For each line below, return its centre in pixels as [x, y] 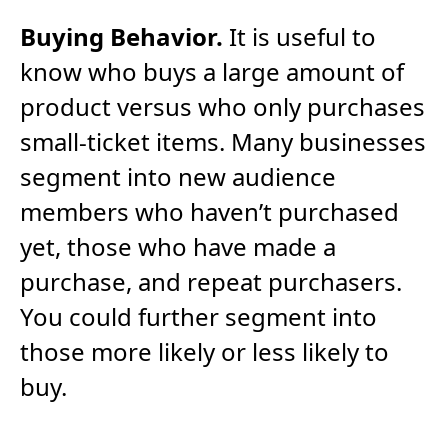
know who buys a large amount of [212, 72]
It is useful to [299, 37]
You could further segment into [198, 317]
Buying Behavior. [121, 37]
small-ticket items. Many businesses [223, 142]
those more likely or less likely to [204, 352]
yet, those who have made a [178, 247]
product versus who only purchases [222, 107]
